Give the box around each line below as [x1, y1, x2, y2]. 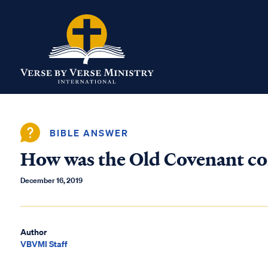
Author [20, 226, 47, 237]
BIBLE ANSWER [50, 126, 129, 139]
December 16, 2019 [20, 175, 83, 185]
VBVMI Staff [20, 238, 68, 249]
